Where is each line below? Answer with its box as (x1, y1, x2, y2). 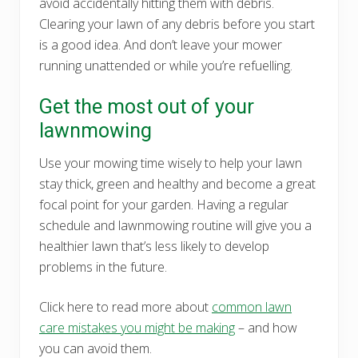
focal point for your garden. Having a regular (39, 195, 288, 213)
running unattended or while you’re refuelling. (39, 56, 292, 74)
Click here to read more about (39, 297, 212, 316)
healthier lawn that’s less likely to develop (39, 237, 269, 255)
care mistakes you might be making (39, 318, 235, 336)
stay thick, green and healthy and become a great (39, 174, 316, 193)
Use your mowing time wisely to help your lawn (39, 153, 302, 172)
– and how (235, 318, 297, 336)
